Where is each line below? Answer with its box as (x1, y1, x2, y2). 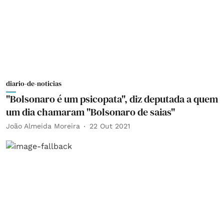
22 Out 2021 (89, 122, 130, 130)
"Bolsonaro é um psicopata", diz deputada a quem (6, 91, 218, 106)
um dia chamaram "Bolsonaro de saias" (6, 104, 175, 119)
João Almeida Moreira (6, 122, 80, 130)
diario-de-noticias (6, 78, 61, 88)
